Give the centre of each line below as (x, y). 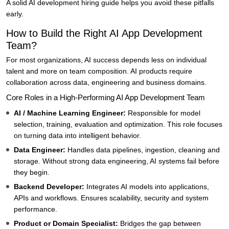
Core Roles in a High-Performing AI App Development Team (106, 98)
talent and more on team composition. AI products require (99, 71)
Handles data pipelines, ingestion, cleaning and (144, 150)
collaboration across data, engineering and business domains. (106, 83)
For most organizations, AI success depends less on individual (106, 60)
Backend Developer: (50, 187)
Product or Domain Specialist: (67, 224)
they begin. (32, 173)
